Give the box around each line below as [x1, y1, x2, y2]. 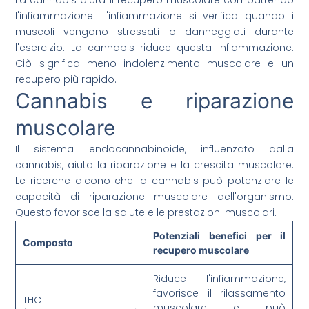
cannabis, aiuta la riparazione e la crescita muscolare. [15, 158, 294, 172]
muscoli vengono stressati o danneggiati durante [15, 25, 294, 39]
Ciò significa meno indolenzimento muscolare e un [15, 57, 294, 71]
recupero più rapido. [15, 72, 117, 87]
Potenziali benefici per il [153, 230, 286, 242]
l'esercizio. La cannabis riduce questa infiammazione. [15, 41, 294, 55]
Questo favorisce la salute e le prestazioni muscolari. [15, 206, 277, 220]
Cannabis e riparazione [15, 88, 294, 114]
